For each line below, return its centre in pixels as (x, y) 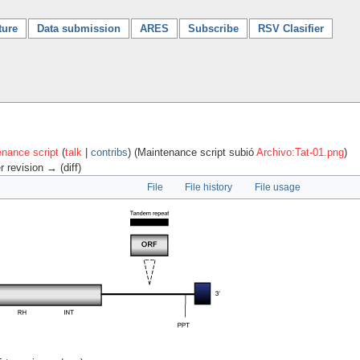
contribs (109, 152)
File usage (277, 187)
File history (209, 187)
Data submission (79, 29)
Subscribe (213, 29)
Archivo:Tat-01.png (300, 152)
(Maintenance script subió (195, 152)
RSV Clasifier (291, 29)
